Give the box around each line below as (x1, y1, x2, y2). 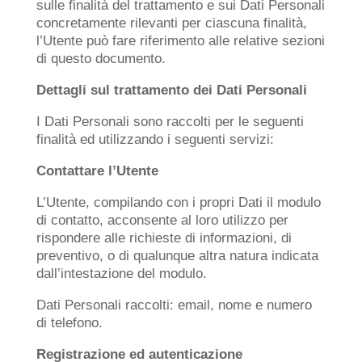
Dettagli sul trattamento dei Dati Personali (36, 82, 307, 98)
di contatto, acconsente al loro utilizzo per (36, 213, 288, 228)
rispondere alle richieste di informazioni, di (36, 230, 292, 246)
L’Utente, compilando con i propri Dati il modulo (36, 195, 321, 210)
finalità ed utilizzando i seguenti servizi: (36, 132, 274, 147)
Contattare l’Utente (36, 163, 158, 179)
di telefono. (36, 315, 103, 330)
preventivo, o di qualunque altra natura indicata (36, 248, 318, 263)
